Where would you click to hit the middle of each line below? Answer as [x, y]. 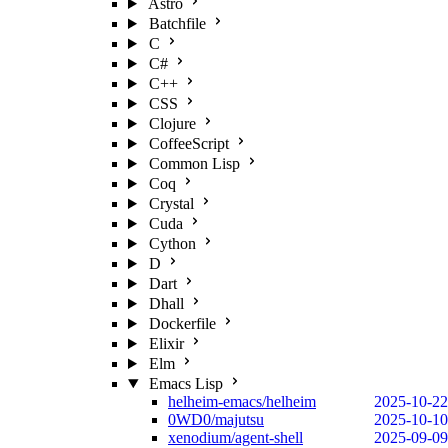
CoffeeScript [188, 143]
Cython [172, 243]
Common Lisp [194, 163]
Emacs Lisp [185, 383]
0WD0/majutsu [216, 419]
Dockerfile [182, 323]
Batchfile [177, 23]
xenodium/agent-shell [235, 437]
